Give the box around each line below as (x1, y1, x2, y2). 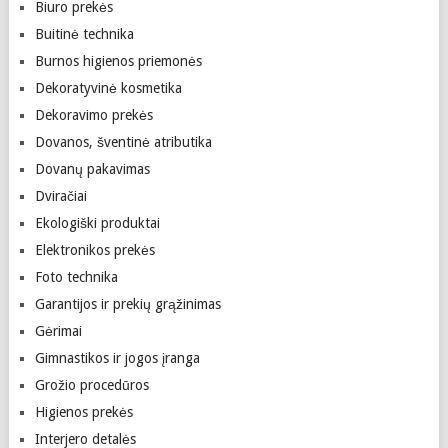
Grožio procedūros (34, 377, 149, 393)
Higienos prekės (34, 404, 133, 420)
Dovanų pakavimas (34, 161, 150, 177)
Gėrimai (34, 323, 82, 339)
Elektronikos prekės (34, 242, 155, 258)
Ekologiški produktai (34, 215, 160, 231)
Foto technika (34, 269, 118, 285)
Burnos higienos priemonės (34, 53, 202, 69)
